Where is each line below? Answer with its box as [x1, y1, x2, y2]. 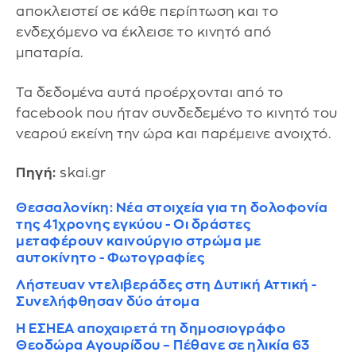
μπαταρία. [16, 46, 83, 60]
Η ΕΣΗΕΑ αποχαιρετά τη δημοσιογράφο [16, 322, 285, 336]
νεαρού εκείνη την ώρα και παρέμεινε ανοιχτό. [16, 126, 331, 141]
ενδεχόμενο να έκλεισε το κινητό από [16, 25, 272, 40]
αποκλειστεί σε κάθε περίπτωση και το [16, 5, 278, 19]
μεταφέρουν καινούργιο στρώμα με [16, 234, 261, 249]
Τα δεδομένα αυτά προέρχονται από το [16, 85, 284, 99]
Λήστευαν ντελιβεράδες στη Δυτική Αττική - [16, 278, 317, 292]
